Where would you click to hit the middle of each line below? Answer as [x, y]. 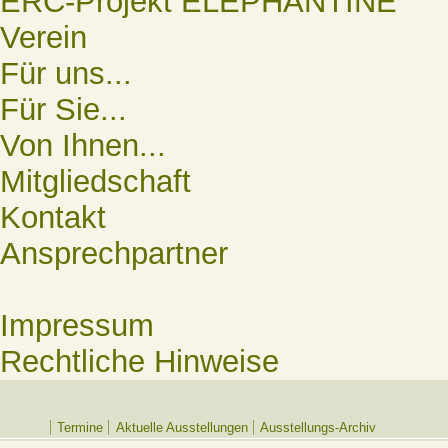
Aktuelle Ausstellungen [181, 428]
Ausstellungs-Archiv [318, 428]
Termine [80, 428]
